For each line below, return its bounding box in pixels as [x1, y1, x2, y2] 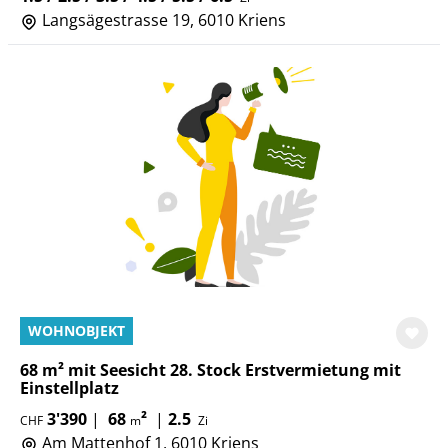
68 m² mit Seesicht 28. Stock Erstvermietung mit [20, 359, 401, 381]
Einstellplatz [20, 377, 119, 399]
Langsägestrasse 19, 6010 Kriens [38, 9, 286, 31]
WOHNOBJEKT [28, 321, 125, 340]
